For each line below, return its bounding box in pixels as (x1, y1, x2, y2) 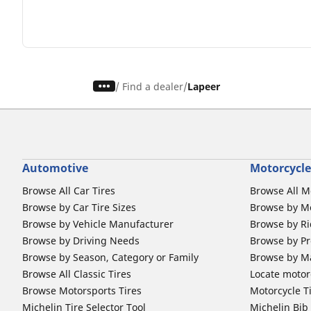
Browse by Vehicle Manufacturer (22, 217, 174, 230)
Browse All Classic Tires (22, 267, 131, 280)
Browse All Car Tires (22, 183, 115, 197)
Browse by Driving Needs (22, 233, 140, 247)
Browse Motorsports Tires (22, 283, 142, 297)
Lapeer (187, 79, 221, 93)
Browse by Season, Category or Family (22, 250, 199, 264)
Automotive (22, 160, 88, 176)
